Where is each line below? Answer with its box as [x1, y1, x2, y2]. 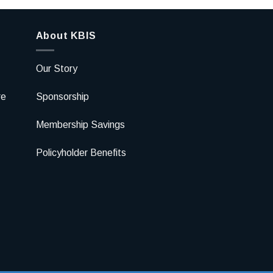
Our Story [35, 63, 77, 74]
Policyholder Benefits [35, 147, 126, 158]
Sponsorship [35, 91, 89, 102]
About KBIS [35, 30, 96, 41]
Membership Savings [35, 119, 125, 130]
